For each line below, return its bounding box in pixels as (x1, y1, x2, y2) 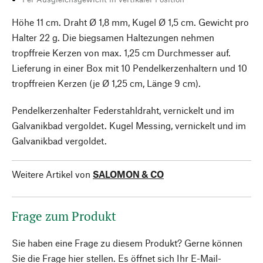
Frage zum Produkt (12, 208, 116, 224)
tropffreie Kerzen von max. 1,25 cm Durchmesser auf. (12, 47, 231, 58)
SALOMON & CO (93, 168, 164, 180)
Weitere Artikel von (12, 168, 90, 180)
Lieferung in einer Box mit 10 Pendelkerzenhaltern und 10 (12, 62, 247, 73)
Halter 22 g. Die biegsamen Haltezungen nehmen (12, 32, 214, 43)
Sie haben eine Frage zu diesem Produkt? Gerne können (12, 237, 242, 248)
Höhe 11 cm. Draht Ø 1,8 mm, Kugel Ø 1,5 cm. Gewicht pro (12, 16, 249, 28)
